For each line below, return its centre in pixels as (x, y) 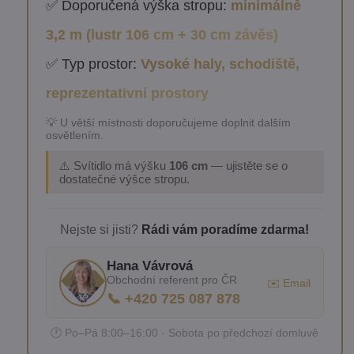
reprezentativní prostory (127, 93)
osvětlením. (74, 135)
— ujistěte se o (247, 166)
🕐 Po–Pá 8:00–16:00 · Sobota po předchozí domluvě (185, 333)
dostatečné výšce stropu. (124, 179)
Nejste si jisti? (101, 230)
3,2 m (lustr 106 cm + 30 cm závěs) (162, 35)
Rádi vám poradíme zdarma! (226, 230)
